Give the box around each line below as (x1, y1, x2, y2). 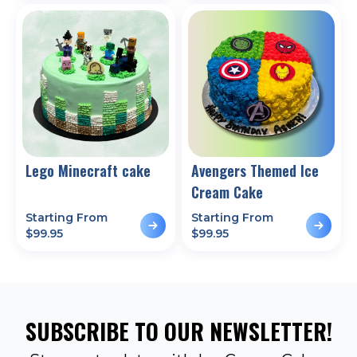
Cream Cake (191, 181, 263, 202)
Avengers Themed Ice (191, 159, 319, 181)
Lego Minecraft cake (25, 159, 151, 181)
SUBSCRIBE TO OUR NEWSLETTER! (25, 314, 332, 347)
